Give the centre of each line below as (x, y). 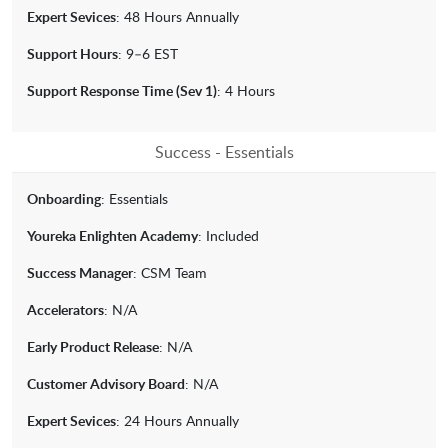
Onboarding (64, 199)
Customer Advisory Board (106, 384)
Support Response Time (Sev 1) (122, 91)
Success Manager (80, 273)
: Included (228, 236)
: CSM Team (170, 273)
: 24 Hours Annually (177, 421)
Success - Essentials (224, 152)
